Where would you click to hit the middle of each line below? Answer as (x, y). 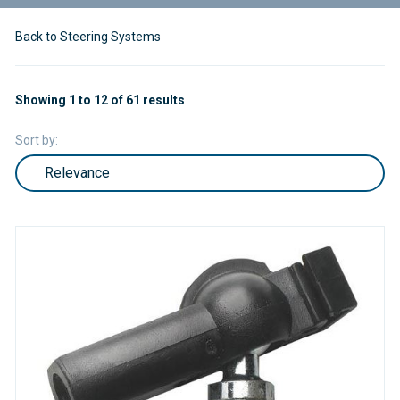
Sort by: (36, 140)
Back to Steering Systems (87, 37)
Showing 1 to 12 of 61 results (100, 100)
